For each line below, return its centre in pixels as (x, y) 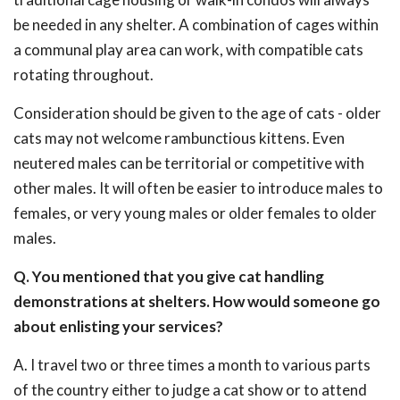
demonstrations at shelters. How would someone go (197, 301)
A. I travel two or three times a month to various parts (192, 365)
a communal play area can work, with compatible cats (188, 50)
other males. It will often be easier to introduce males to (198, 188)
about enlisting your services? (118, 326)
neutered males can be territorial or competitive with (189, 163)
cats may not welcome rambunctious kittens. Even (179, 138)
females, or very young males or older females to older (195, 213)
